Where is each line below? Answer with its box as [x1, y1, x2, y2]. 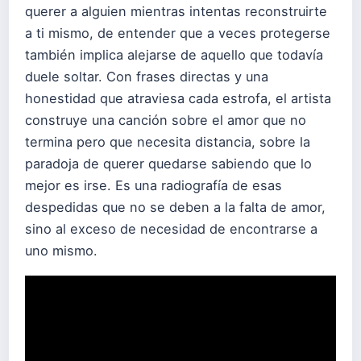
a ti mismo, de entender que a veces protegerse [25, 25, 330, 42]
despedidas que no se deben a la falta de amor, [25, 199, 326, 216]
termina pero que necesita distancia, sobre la [25, 134, 310, 151]
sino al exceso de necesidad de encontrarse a [25, 221, 317, 238]
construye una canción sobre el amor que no [25, 112, 306, 129]
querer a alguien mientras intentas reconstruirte [25, 3, 327, 20]
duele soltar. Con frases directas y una [25, 68, 268, 85]
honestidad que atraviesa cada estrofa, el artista [25, 90, 331, 107]
